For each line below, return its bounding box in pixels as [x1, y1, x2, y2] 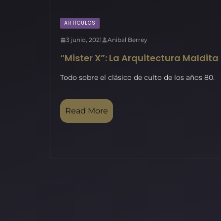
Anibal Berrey [108, 36, 147, 43]
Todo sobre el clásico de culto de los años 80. [60, 73, 215, 82]
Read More [65, 106, 108, 115]
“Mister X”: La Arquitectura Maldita [60, 52, 219, 64]
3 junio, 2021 [66, 36, 102, 43]
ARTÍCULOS [64, 19, 96, 27]
